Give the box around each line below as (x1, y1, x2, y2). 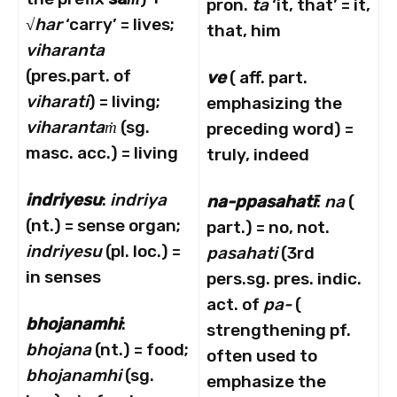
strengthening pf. (206, 320, 351, 341)
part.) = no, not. (206, 217, 330, 238)
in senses (26, 267, 101, 288)
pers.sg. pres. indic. (206, 269, 362, 290)
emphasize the (206, 371, 326, 393)
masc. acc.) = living (26, 143, 178, 164)
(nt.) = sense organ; (26, 215, 181, 237)
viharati (26, 91, 89, 113)
